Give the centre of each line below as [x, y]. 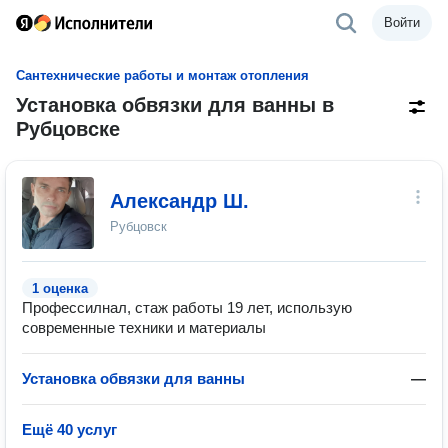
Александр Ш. [179, 201]
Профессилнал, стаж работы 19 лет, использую [187, 307]
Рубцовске [68, 129]
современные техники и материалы [144, 327]
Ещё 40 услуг [69, 429]
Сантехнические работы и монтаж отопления [162, 75]
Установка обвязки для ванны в [175, 105]
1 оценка [60, 288]
